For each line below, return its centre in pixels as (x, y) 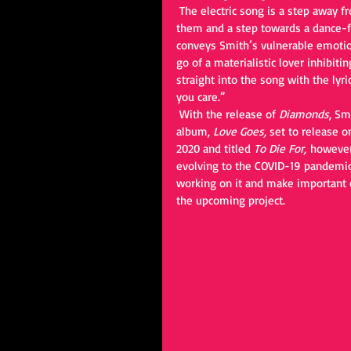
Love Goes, (241, 131)
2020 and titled (215, 148)
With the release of (229, 114)
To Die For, (282, 148)
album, (195, 131)
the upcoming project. (231, 200)
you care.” (203, 97)
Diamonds (304, 114)
